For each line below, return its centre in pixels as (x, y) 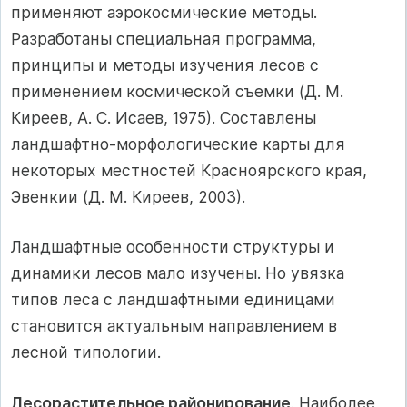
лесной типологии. (86, 352)
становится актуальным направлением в (174, 326)
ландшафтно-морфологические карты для (178, 144)
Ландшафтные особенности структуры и (173, 247)
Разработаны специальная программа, (164, 38)
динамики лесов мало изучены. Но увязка (178, 273)
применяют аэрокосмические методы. (164, 12)
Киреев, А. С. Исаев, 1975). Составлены (164, 117)
